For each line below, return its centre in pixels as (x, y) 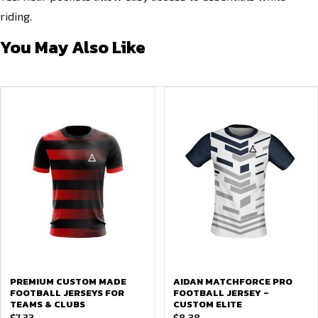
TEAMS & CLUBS (48, 304)
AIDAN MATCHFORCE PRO (232, 281)
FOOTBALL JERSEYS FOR (67, 293)
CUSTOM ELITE (207, 304)
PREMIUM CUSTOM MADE (68, 281)
